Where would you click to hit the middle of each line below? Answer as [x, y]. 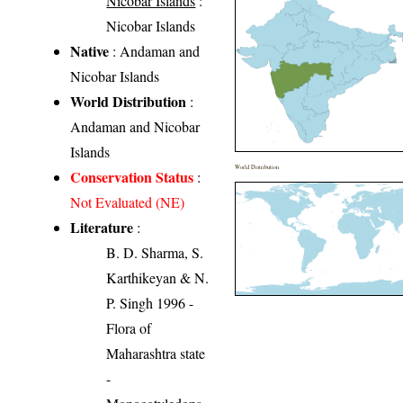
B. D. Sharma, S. [155, 253]
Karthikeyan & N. [158, 278]
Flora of [129, 328]
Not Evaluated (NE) [128, 202]
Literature [102, 228]
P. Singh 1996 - [150, 303]
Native [90, 51]
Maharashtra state [156, 354]
